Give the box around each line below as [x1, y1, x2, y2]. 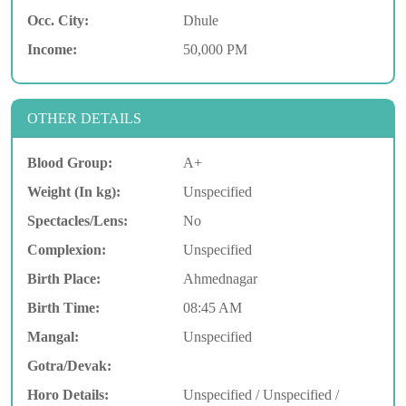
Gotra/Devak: [27, 357, 111, 373]
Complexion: [27, 241, 106, 257]
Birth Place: [27, 270, 101, 286]
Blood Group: [27, 154, 112, 170]
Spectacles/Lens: [27, 212, 128, 228]
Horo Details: [27, 386, 109, 402]
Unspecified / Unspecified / [182, 386, 339, 402]
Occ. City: [27, 12, 89, 28]
